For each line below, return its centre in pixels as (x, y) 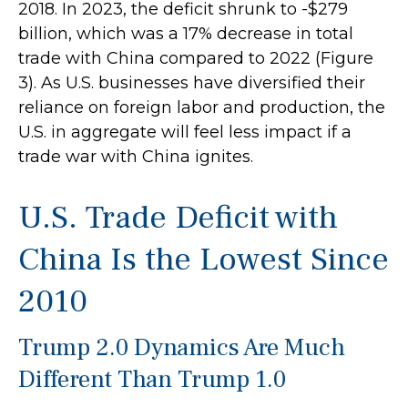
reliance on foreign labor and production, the (202, 107)
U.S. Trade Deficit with (178, 217)
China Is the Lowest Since (204, 259)
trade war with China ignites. (136, 156)
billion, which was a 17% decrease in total (186, 33)
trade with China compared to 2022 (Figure (196, 58)
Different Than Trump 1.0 (152, 379)
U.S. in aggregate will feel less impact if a (185, 132)
